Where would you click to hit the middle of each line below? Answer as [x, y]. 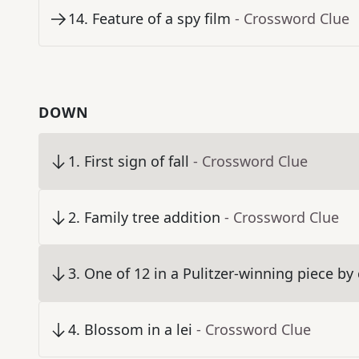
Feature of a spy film [161, 19]
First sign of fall [137, 161]
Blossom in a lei [138, 330]
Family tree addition [152, 218]
